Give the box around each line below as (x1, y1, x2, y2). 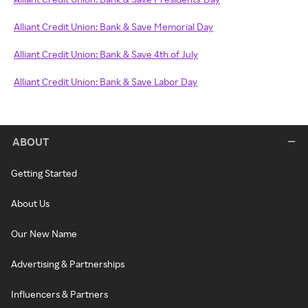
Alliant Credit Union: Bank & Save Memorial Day (14, 21, 213, 33)
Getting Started (11, 167, 77, 179)
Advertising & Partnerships (11, 258, 124, 270)
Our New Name (11, 228, 77, 240)
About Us (11, 197, 49, 210)
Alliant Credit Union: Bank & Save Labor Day (14, 76, 197, 88)
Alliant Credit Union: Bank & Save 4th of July (14, 48, 198, 60)
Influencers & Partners (11, 288, 108, 300)
